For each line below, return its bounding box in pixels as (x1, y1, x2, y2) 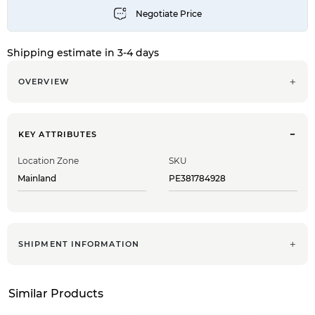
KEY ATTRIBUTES (18, 129, 98, 139)
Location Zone (18, 155, 79, 166)
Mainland (18, 172, 58, 184)
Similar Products (8, 286, 103, 300)
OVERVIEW (18, 76, 70, 86)
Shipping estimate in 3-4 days (7, 46, 159, 59)
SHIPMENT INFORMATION (18, 238, 139, 249)
